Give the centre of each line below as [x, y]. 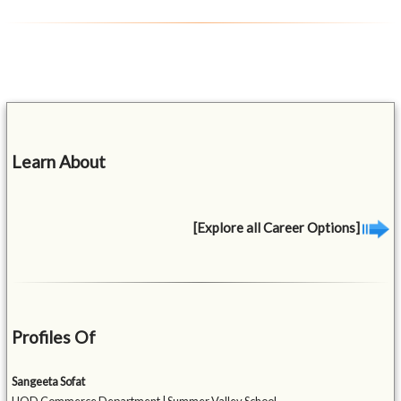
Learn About [59, 161]
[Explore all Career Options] [277, 227]
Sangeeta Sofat [49, 382]
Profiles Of [54, 337]
